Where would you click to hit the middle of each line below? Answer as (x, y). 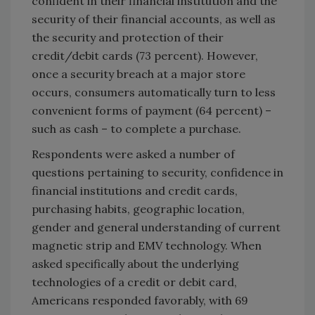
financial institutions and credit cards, (135, 190)
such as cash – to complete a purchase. (136, 128)
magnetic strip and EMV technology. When (147, 245)
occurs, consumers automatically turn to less (154, 92)
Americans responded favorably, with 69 (140, 300)
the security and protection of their (128, 37)
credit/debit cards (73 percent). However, (145, 55)
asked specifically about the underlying (135, 263)
